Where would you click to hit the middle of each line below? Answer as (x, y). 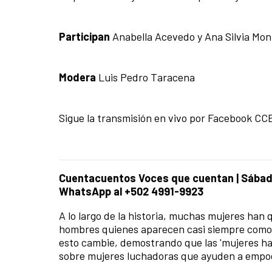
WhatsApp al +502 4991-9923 (131, 191)
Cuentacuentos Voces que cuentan (148, 178)
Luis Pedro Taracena (145, 77)
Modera (77, 77)
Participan (84, 36)
